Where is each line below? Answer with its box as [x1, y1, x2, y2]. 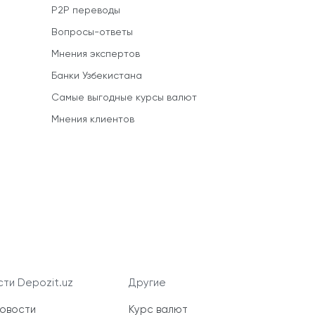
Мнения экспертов [51, 49, 140, 60]
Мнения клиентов [51, 115, 134, 125]
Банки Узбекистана [51, 71, 142, 82]
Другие [128, 278, 166, 289]
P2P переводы [51, 6, 120, 16]
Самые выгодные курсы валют [51, 93, 197, 103]
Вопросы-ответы [51, 27, 133, 38]
